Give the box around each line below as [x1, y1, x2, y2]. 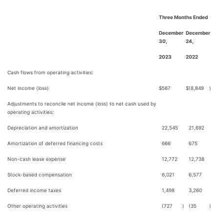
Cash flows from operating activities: [7, 69, 93, 75]
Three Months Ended [159, 14, 208, 20]
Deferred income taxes [7, 187, 61, 193]
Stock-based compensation [7, 172, 72, 177]
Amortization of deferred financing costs [7, 140, 103, 146]
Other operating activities [7, 203, 67, 209]
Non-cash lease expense [7, 156, 66, 162]
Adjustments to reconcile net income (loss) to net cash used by [7, 101, 156, 107]
